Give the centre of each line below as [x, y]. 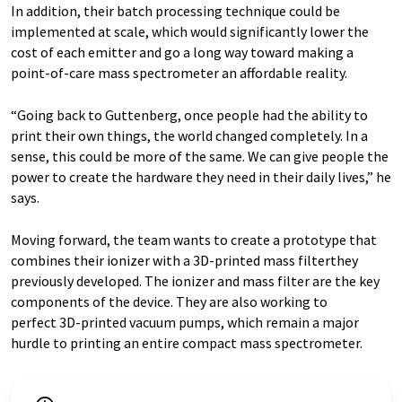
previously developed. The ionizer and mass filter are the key [195, 281]
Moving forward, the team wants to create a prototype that [194, 240]
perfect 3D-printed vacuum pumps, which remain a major [185, 323]
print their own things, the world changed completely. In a [189, 136]
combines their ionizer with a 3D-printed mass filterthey [184, 261]
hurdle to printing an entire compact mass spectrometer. [187, 343]
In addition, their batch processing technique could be [175, 11]
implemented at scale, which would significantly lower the [190, 32]
